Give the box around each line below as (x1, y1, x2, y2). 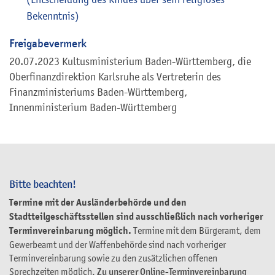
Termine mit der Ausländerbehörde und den (9, 196, 187, 209)
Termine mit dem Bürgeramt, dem (133, 225, 261, 236)
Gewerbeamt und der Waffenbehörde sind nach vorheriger (9, 239, 226, 250)
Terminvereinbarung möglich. (9, 225, 133, 238)
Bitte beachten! (9, 178, 76, 192)
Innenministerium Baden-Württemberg (9, 101, 177, 114)
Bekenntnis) (26, 9, 79, 22)
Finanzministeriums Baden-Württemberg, (9, 86, 187, 99)
